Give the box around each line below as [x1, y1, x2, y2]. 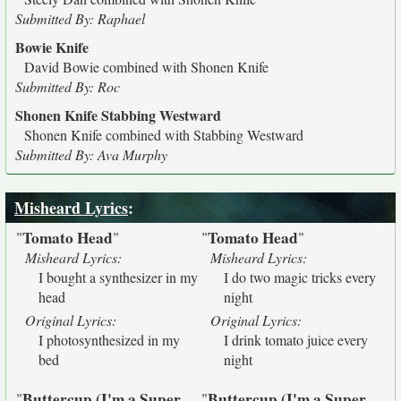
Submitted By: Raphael [15, 9, 145, 28]
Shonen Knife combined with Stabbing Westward [24, 125, 303, 144]
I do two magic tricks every [224, 268, 376, 286]
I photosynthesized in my [38, 330, 180, 349]
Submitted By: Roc [15, 77, 120, 96]
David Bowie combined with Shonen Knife [24, 57, 269, 76]
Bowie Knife [15, 37, 89, 57]
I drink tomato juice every [224, 330, 368, 349]
